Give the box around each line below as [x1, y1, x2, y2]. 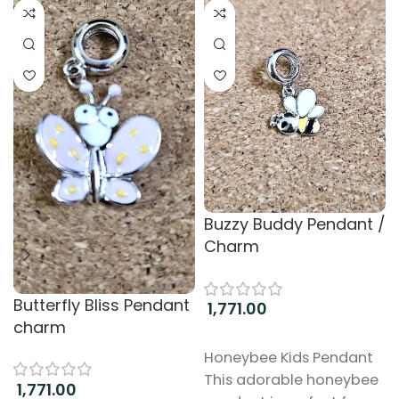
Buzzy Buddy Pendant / [204, 213, 386, 236]
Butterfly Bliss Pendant [13, 293, 190, 316]
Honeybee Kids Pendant [204, 347, 373, 369]
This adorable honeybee [204, 370, 379, 391]
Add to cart [215, 330, 286, 347]
